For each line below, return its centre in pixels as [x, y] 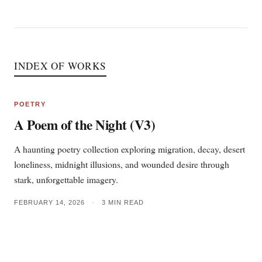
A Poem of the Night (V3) [85, 125]
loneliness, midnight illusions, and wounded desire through [122, 164]
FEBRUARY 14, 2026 [49, 202]
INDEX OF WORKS [60, 66]
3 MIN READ [123, 202]
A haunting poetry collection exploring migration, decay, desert [130, 149]
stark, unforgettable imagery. [66, 179]
